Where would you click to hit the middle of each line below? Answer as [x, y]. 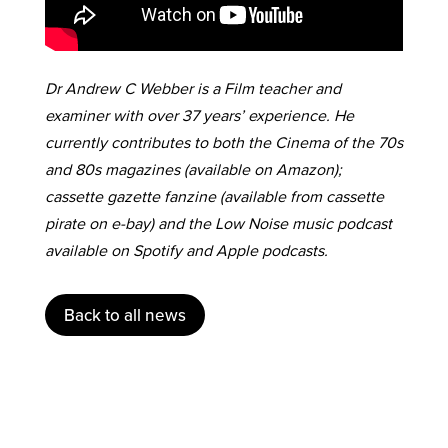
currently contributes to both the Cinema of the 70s [223, 142]
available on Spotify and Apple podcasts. [186, 250]
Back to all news [124, 315]
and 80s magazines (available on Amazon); [193, 169]
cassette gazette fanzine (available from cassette [214, 196]
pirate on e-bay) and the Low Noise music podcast [218, 223]
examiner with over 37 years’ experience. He [199, 115]
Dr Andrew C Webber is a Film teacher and [192, 88]
